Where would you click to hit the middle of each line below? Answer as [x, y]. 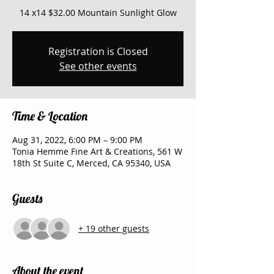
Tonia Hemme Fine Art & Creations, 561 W [97, 151]
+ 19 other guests [114, 229]
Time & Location [50, 116]
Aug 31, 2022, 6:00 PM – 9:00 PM [77, 139]
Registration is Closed [98, 51]
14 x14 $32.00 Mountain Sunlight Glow [98, 12]
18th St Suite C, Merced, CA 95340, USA [91, 163]
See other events [98, 66]
